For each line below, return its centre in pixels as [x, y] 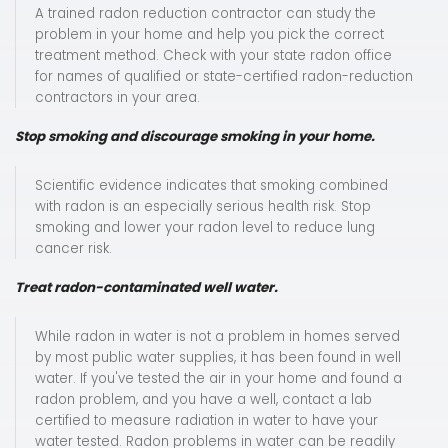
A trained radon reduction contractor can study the [205, 14]
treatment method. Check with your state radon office [213, 56]
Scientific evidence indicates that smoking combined [211, 186]
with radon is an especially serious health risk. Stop [203, 207]
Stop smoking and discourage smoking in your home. [195, 137]
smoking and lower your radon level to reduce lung [205, 228]
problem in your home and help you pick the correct [209, 35]
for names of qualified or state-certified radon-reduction [224, 77]
